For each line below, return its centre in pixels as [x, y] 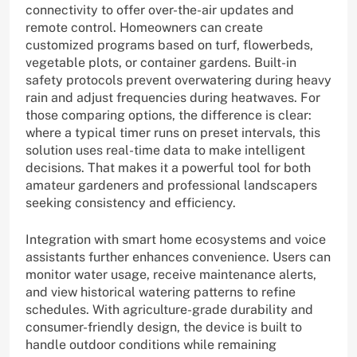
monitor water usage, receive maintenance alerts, [171, 275]
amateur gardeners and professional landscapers [171, 186]
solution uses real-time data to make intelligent [165, 151]
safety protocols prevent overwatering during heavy [178, 80]
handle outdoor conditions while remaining [151, 345]
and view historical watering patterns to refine [161, 292]
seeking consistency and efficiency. [131, 203]
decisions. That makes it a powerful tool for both [168, 168]
